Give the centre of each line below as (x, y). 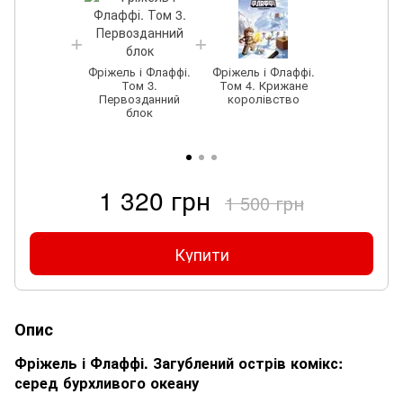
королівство (263, 98)
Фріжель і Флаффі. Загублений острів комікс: (179, 363)
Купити (201, 253)
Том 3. (139, 85)
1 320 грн (155, 199)
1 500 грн (264, 202)
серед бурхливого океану (107, 382)
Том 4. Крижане (263, 85)
